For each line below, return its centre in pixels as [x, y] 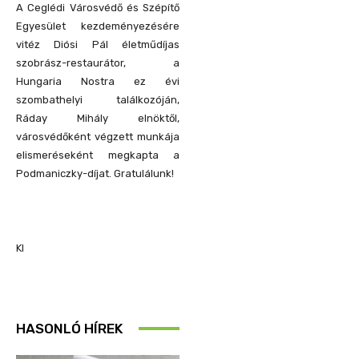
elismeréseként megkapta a [98, 155]
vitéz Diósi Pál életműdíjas [98, 44]
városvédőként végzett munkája [98, 136]
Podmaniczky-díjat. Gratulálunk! [95, 173]
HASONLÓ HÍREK [69, 328]
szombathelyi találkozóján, [98, 99]
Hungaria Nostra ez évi [98, 81]
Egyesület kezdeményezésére [98, 26]
